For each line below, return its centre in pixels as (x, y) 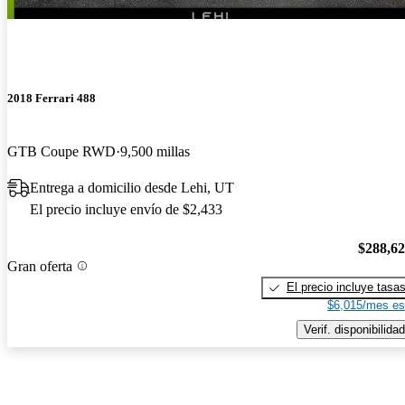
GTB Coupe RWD (61, 152)
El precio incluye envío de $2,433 (126, 210)
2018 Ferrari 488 (52, 99)
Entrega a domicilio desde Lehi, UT (132, 188)
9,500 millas (155, 152)
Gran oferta (40, 266)
